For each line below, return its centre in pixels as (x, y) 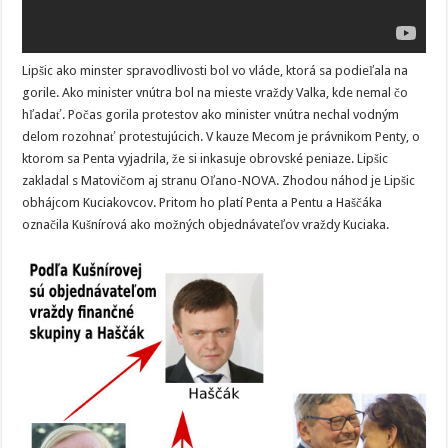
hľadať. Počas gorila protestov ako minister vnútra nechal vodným (211, 114)
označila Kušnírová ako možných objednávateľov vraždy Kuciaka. (206, 224)
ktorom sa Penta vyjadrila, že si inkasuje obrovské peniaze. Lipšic (205, 158)
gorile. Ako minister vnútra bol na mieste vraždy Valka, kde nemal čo (215, 92)
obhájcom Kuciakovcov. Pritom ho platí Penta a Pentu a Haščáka (202, 202)
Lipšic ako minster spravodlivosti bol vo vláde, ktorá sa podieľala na (215, 70)
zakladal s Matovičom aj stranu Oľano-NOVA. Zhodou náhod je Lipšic (219, 180)
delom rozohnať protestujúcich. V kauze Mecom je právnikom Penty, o (221, 136)
